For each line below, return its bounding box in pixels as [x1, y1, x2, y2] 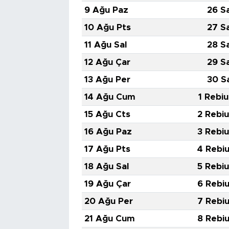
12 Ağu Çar [84, 58, 130, 67]
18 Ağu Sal [84, 162, 129, 171]
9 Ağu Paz [84, 6, 128, 15]
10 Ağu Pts [84, 23, 131, 32]
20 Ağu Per [84, 197, 133, 206]
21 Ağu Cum [84, 214, 135, 223]
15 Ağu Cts [84, 110, 130, 119]
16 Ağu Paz [84, 127, 132, 136]
